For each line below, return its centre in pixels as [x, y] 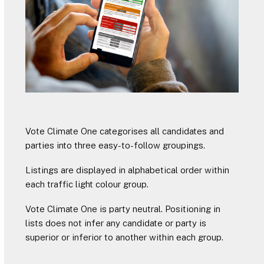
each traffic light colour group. [87, 184]
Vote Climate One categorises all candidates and [124, 131]
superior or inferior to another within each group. [124, 237]
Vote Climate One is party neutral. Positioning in [123, 209]
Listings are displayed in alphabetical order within [127, 170]
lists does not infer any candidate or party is [115, 223]
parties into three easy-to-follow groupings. [115, 145]
